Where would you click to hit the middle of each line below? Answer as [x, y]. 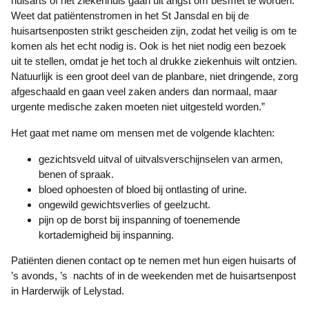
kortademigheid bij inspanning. [106, 235]
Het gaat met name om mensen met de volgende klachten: [147, 133]
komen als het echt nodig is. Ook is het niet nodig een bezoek [149, 46]
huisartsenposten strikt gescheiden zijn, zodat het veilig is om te [154, 31]
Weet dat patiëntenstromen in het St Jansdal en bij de [130, 16]
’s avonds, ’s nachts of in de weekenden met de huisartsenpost [153, 276]
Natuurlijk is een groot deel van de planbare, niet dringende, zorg [154, 76]
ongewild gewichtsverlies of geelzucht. [124, 205]
